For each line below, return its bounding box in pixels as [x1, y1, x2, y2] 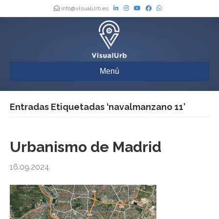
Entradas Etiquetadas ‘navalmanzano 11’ [10, 102, 185, 112]
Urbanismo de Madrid [10, 138, 161, 156]
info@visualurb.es [60, 5, 110, 12]
